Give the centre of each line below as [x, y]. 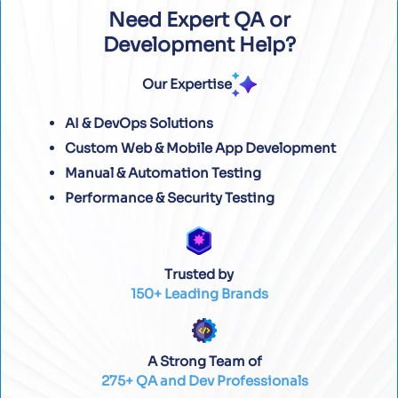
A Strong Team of [204, 361]
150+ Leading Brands [199, 293]
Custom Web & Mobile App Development [200, 148]
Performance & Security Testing [170, 198]
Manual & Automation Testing [163, 173]
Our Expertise [187, 84]
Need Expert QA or [199, 20]
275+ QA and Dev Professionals [204, 380]
